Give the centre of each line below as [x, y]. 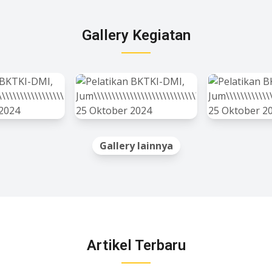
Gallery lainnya [136, 146]
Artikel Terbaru [136, 245]
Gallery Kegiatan [136, 35]
